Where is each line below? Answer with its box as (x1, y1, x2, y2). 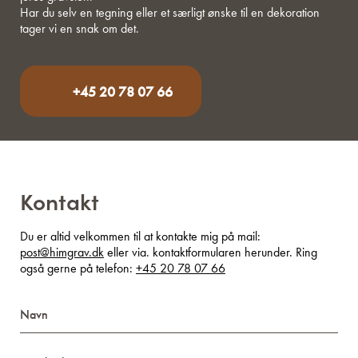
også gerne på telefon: (20, 260, 136, 277)
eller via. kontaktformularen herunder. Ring (104, 244, 317, 261)
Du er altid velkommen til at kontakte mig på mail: (20, 228, 261, 245)
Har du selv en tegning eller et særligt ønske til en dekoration (20, 4, 320, 22)
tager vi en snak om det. (20, 20, 139, 38)
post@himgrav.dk (20, 244, 104, 261)
